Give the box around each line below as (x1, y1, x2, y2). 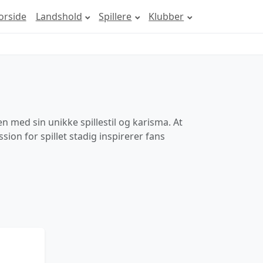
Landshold (35, 10, 82, 23)
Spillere (99, 10, 132, 23)
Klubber (149, 10, 184, 23)
